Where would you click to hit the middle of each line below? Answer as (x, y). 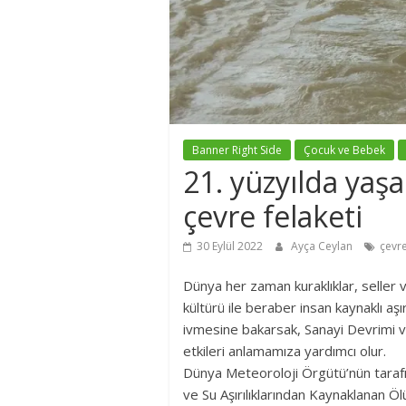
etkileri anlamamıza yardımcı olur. (285, 350)
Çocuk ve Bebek (344, 150)
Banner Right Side (237, 150)
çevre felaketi (273, 216)
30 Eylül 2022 (230, 246)
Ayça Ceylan (323, 246)
